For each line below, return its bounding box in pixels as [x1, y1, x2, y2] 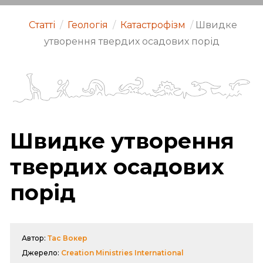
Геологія [67, 19, 108, 31]
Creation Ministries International [61, 248, 184, 257]
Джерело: [22, 248, 61, 257]
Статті [28, 19, 55, 31]
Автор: [22, 233, 48, 242]
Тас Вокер [48, 233, 87, 242]
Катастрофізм [120, 19, 186, 31]
